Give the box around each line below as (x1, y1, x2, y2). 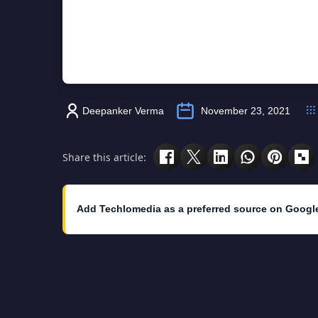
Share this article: (62, 150, 146, 164)
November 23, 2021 (201, 105, 290, 117)
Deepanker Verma (82, 105, 164, 117)
